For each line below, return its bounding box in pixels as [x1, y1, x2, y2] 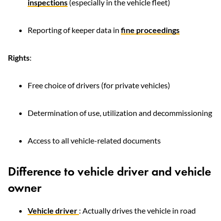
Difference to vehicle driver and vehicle [8, 163, 211, 180]
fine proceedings [121, 25, 180, 35]
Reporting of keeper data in [28, 25, 121, 35]
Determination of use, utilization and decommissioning [28, 108, 212, 117]
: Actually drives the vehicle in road [79, 206, 196, 215]
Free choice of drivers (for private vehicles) [28, 80, 170, 90]
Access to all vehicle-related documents [28, 136, 161, 145]
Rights [8, 53, 30, 62]
